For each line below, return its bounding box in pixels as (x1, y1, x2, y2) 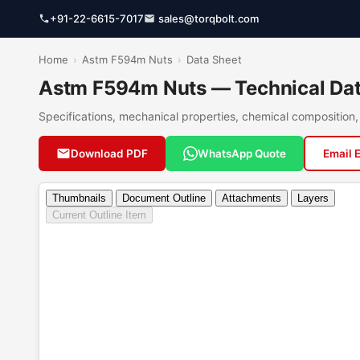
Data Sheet (186, 53, 242, 66)
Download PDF (71, 147, 148, 160)
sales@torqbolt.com (158, 12, 259, 25)
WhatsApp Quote (198, 147, 286, 160)
